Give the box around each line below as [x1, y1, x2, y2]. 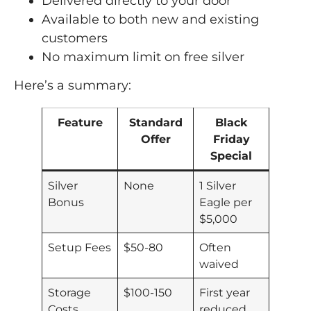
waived [199, 257, 239, 271]
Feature [57, 115, 103, 130]
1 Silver [199, 178, 237, 193]
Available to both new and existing [42, 11, 259, 27]
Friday [212, 132, 250, 146]
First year [199, 285, 251, 300]
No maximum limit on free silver [42, 49, 244, 65]
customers [42, 30, 108, 46]
